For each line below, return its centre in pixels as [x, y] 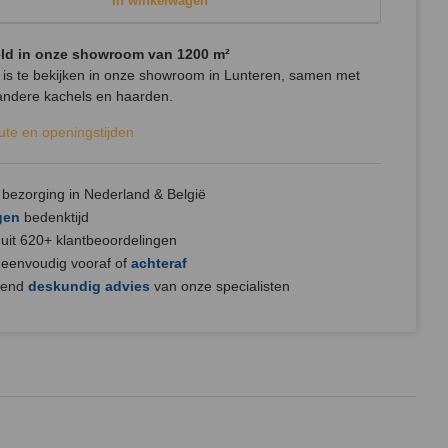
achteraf [159, 263]
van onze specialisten [220, 286]
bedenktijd [54, 217]
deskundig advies [89, 286]
